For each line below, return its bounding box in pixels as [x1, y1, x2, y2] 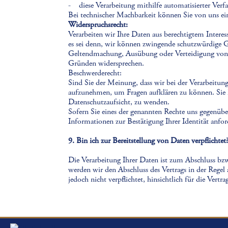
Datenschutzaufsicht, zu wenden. [68, 97, 170, 107]
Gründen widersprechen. [68, 58, 145, 69]
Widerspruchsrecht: [68, 19, 128, 30]
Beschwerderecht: [68, 68, 122, 78]
